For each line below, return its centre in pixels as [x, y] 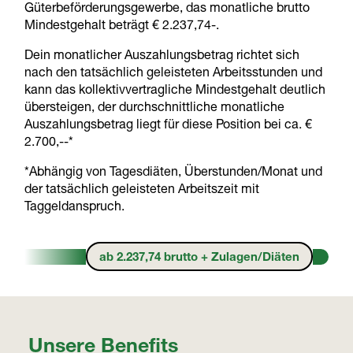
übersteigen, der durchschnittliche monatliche [155, 109]
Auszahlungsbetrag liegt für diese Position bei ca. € [169, 126]
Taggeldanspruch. [75, 208]
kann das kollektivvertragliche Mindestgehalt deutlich [175, 92]
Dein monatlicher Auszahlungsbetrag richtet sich [162, 57]
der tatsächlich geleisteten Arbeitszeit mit [142, 191]
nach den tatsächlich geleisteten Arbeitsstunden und [174, 74]
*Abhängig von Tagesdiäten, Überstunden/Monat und [174, 174]
